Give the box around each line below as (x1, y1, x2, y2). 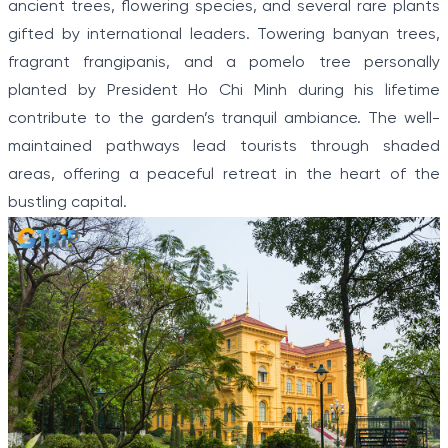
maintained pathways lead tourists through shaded (8, 138, 440, 156)
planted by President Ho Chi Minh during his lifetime (8, 82, 440, 100)
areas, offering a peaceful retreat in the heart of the (8, 166, 440, 184)
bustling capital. (8, 194, 127, 212)
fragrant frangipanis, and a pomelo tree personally (8, 54, 440, 72)
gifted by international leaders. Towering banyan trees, (8, 26, 440, 44)
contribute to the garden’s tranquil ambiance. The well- (8, 110, 440, 128)
